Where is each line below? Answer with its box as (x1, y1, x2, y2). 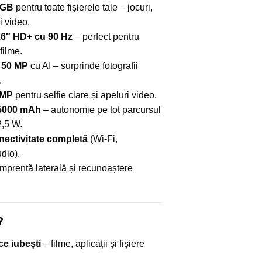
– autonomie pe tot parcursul (40, 105, 161, 115)
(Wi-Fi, (87, 134, 118, 144)
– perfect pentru (72, 32, 139, 42)
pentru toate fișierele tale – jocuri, (13, 2, 153, 13)
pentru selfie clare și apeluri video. (12, 90, 157, 101)
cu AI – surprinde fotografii (27, 61, 138, 71)
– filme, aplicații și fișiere (40, 239, 144, 249)
